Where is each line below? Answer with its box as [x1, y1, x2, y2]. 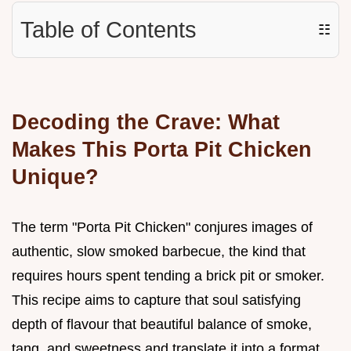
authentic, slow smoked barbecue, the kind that [12, 244, 306, 260]
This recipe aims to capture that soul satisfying [12, 292, 301, 309]
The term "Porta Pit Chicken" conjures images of [12, 219, 313, 236]
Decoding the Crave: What [12, 110, 280, 135]
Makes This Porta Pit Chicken [12, 137, 312, 162]
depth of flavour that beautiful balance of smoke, [12, 317, 312, 333]
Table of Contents [20, 17, 197, 43]
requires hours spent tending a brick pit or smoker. [12, 268, 324, 284]
